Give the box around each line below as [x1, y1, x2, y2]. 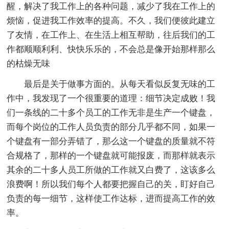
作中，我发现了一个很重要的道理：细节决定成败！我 [7, 93, 216, 103]
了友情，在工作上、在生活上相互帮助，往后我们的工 [7, 30, 216, 40]
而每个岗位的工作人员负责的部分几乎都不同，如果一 [7, 122, 216, 132]
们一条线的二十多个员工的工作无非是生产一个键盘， [7, 107, 216, 118]
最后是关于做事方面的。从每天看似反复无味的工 [24, 79, 216, 89]
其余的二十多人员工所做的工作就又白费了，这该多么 [7, 165, 216, 175]
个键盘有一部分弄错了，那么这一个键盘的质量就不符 [7, 136, 216, 146]
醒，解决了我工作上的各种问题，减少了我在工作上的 [7, 1, 216, 11]
